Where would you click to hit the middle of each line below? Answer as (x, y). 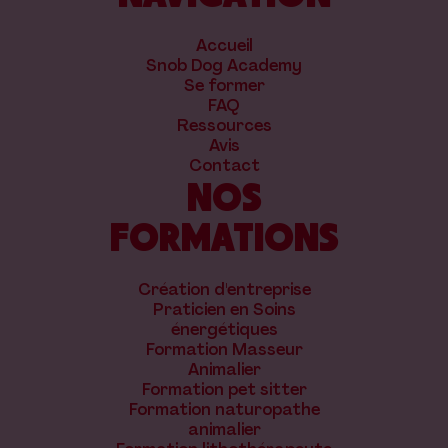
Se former (224, 86)
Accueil (224, 46)
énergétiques (224, 330)
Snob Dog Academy (224, 66)
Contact (224, 166)
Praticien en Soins (224, 310)
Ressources (224, 126)
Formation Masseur (224, 350)
